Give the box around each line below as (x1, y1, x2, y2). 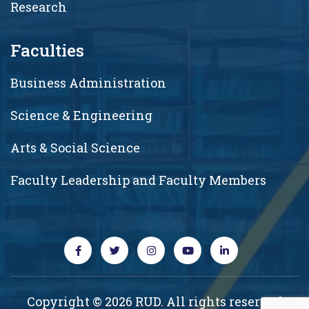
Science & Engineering (10, 106, 152, 123)
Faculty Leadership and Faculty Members (10, 171, 266, 188)
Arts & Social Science (10, 139, 140, 156)
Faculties (10, 39, 84, 61)
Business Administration (10, 74, 166, 91)
